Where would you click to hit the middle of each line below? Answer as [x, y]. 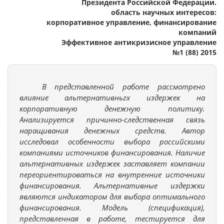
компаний [197, 32]
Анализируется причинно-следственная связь [112, 119]
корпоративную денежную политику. [112, 108]
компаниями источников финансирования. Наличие [112, 152]
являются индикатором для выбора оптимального [112, 196]
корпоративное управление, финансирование [131, 22]
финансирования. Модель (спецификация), [112, 207]
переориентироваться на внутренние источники [112, 174]
